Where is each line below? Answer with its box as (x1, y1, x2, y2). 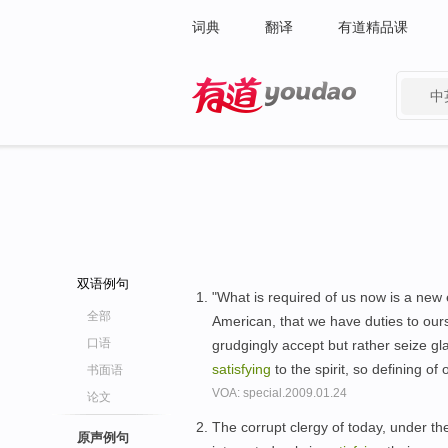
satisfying (212, 361, 271, 377)
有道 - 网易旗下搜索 (192, 118, 317, 134)
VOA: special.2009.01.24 (212, 386, 347, 400)
